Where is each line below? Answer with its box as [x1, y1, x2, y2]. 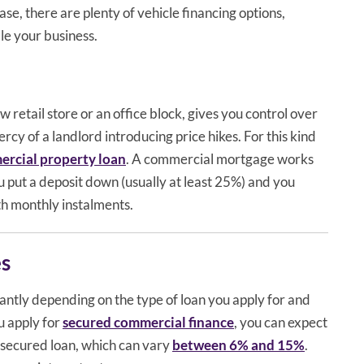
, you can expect [234, 313, 327, 331]
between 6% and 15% [172, 336, 305, 353]
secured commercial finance [63, 313, 234, 331]
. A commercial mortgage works [126, 149, 314, 167]
